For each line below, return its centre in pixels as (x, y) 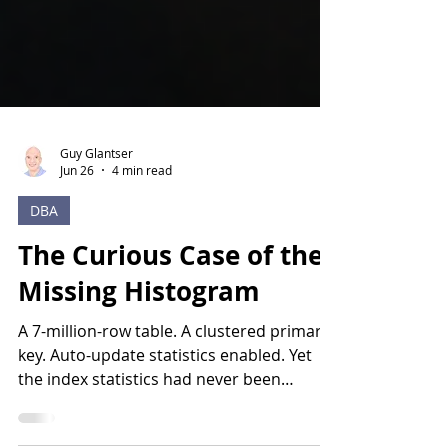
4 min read (142, 224)
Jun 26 (77, 224)
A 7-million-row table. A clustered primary (174, 385)
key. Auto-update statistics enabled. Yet (165, 409)
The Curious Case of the (170, 309)
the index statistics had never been (149, 433)
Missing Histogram (139, 345)
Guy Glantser (96, 206)
